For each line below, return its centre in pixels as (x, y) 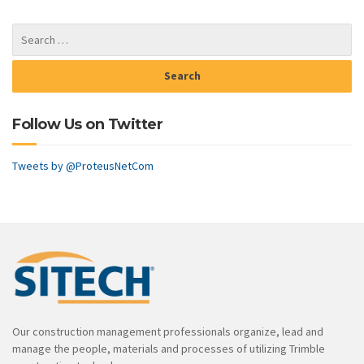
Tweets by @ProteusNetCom (83, 165)
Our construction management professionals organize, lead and (168, 331)
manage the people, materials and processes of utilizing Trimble (169, 348)
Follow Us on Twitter (87, 124)
